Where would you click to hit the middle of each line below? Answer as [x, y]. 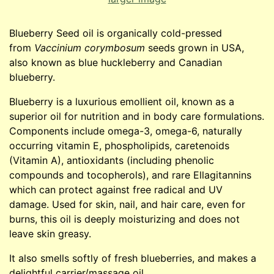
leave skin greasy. [50, 234]
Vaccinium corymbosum [90, 48]
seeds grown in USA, [194, 48]
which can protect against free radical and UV [116, 190]
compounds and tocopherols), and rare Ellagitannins [130, 175]
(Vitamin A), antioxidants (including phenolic [112, 160]
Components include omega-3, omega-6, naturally [126, 131]
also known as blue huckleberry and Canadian [116, 62]
